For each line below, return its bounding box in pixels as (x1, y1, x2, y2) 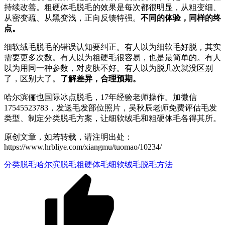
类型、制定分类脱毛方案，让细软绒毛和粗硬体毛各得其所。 (4, 114, 221, 123)
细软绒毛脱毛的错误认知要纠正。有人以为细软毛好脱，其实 (4, 42, 221, 51)
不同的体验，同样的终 (141, 13, 221, 22)
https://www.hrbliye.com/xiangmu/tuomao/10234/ (4, 142, 162, 151)
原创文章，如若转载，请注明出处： (4, 132, 133, 141)
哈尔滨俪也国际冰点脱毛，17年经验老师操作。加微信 (4, 92, 197, 101)
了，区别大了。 (4, 74, 60, 83)
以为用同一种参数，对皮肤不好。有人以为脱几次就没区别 (4, 63, 213, 72)
